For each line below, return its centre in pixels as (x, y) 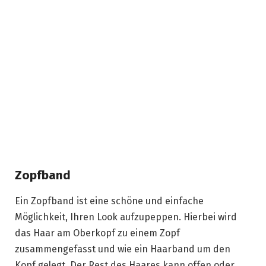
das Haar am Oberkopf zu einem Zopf (97, 233)
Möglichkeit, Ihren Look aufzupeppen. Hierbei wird (126, 217)
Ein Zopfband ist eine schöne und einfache (109, 201)
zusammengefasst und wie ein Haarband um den (123, 249)
